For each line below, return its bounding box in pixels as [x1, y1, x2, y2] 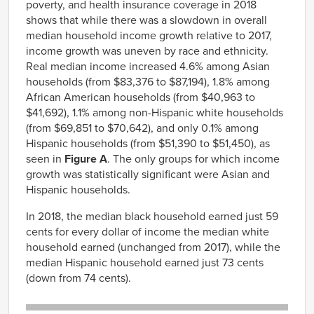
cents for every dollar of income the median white [26, 224, 269, 239]
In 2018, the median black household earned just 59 [26, 209, 278, 224]
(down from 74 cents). [26, 271, 131, 285]
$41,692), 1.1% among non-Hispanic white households [26, 105, 283, 120]
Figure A [64, 151, 107, 166]
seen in [26, 151, 64, 166]
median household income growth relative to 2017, [26, 28, 272, 43]
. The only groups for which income [107, 151, 280, 166]
